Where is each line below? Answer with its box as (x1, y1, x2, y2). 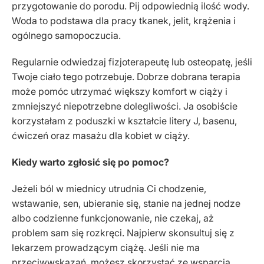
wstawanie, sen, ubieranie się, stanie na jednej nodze (12, 197, 240, 209)
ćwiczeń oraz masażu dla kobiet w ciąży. (12, 129, 190, 141)
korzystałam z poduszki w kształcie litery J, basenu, (12, 114, 237, 127)
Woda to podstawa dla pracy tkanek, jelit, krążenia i (12, 14, 236, 27)
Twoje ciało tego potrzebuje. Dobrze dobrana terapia (12, 70, 240, 82)
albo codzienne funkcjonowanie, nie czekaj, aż (12, 212, 214, 224)
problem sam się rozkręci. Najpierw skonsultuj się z (12, 226, 235, 239)
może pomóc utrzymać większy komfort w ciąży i (12, 85, 227, 97)
